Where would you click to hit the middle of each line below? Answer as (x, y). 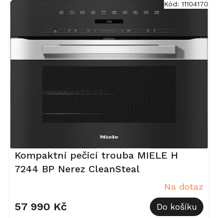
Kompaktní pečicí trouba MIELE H (96, 155)
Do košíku (177, 207)
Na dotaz (184, 186)
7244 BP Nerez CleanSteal (77, 169)
